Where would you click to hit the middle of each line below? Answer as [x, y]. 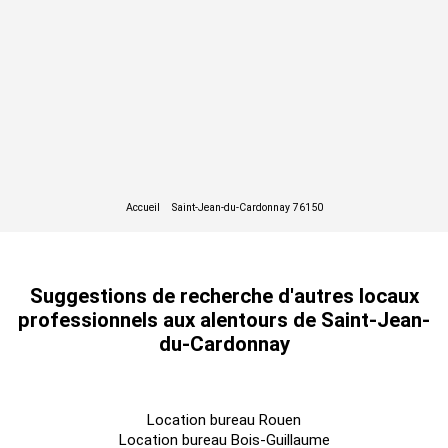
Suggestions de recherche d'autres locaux [224, 296]
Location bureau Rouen [224, 420]
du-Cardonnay [224, 344]
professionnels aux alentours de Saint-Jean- [224, 320]
